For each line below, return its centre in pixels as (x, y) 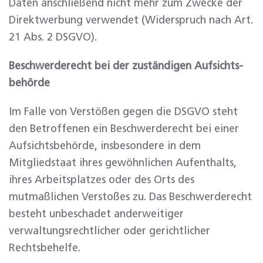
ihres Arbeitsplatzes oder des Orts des (102, 180)
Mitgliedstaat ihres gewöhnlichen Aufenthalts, (123, 163)
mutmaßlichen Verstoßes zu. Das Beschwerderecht (130, 197)
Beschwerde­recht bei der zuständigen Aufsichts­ (126, 66)
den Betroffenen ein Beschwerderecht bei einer (124, 129)
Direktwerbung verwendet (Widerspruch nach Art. (131, 21)
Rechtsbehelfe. (45, 248)
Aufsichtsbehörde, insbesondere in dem (105, 146)
